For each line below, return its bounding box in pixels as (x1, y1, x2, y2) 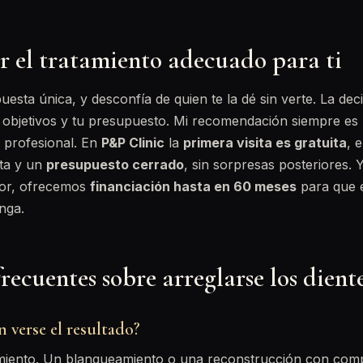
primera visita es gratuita (183, 135, 347, 151)
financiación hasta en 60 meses (90, 178, 297, 194)
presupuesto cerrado (46, 156, 184, 173)
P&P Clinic (101, 135, 164, 151)
